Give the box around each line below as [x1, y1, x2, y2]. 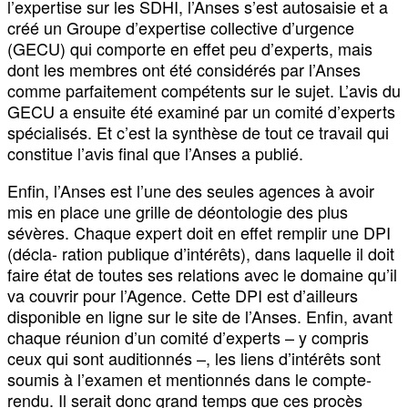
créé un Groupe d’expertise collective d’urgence [7, 15, 354, 39]
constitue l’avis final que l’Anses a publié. [7, 140, 303, 165]
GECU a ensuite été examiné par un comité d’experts [7, 98, 395, 123]
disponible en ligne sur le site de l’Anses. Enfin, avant [7, 303, 393, 328]
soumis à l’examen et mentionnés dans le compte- [7, 366, 372, 391]
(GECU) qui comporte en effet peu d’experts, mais [7, 36, 372, 60]
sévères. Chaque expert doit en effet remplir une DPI [7, 219, 391, 244]
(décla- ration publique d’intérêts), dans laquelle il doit [7, 240, 394, 265]
